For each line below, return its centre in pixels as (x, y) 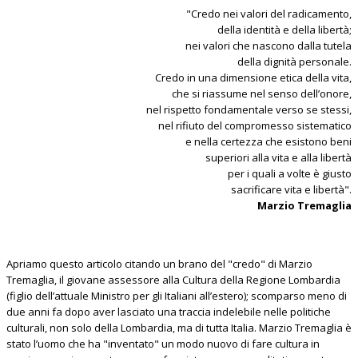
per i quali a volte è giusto (290, 174)
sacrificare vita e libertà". (291, 190)
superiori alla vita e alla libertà (278, 158)
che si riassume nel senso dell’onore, (262, 94)
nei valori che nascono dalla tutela (268, 46)
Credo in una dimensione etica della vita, (253, 78)
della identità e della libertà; (284, 30)
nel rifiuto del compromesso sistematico (255, 126)
